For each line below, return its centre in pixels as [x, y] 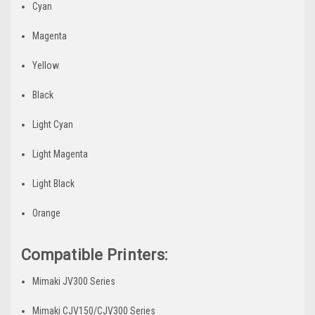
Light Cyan [53, 124]
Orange [47, 213]
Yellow [46, 65]
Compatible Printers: [94, 255]
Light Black [54, 183]
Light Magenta [60, 154]
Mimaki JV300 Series [74, 281]
